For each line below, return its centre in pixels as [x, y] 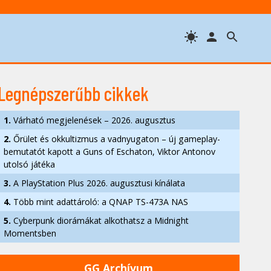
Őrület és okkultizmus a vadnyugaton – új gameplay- [116, 139]
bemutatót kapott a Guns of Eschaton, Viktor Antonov [109, 152]
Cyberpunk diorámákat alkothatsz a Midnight [100, 220]
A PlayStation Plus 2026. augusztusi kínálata [98, 183]
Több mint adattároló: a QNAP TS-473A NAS [100, 202]
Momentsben [30, 233]
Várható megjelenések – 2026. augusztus [93, 120]
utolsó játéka [29, 164]
